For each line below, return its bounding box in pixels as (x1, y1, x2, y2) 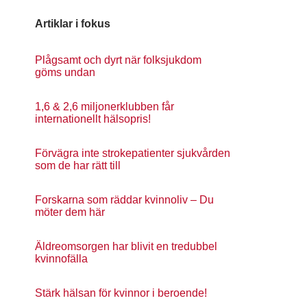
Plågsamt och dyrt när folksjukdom (35, 54, 201, 66)
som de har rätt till (35, 160, 121, 171)
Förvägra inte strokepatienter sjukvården (35, 147, 230, 159)
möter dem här (35, 206, 105, 218)
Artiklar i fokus (35, 18, 110, 29)
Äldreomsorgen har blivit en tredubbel (35, 241, 217, 252)
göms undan (35, 66, 95, 78)
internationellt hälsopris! (35, 113, 151, 125)
